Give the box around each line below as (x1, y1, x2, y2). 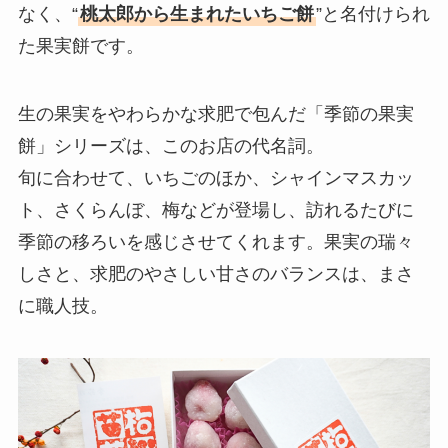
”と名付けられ (315, 4, 430, 25)
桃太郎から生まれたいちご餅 (79, 4, 314, 25)
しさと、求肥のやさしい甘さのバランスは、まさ (17, 264, 414, 285)
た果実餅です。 (17, 36, 144, 57)
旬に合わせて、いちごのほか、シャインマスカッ (17, 168, 414, 189)
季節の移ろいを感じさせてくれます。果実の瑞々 (17, 232, 414, 253)
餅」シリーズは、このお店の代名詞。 (17, 136, 324, 157)
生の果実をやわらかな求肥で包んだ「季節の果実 (17, 104, 414, 125)
